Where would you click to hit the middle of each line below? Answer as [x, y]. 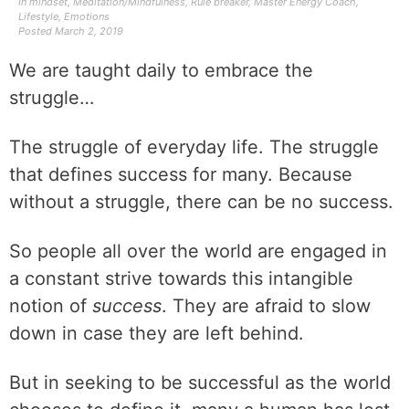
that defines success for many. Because [181, 174]
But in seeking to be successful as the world [200, 383]
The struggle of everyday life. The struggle [194, 147]
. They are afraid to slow [266, 306]
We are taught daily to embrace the [161, 70]
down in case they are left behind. [157, 333]
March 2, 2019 [89, 31]
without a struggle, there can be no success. [201, 202]
